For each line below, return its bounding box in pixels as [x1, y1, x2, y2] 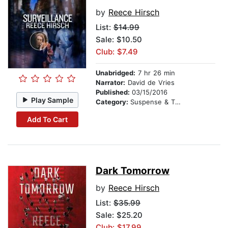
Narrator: [96, 78, 125, 87]
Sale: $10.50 [96, 35, 142, 45]
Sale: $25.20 [96, 210, 142, 220]
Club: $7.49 [96, 47, 138, 57]
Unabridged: [96, 69, 135, 77]
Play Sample [31, 95, 74, 104]
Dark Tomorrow [96, 165, 169, 177]
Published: [96, 88, 132, 97]
